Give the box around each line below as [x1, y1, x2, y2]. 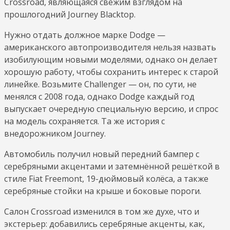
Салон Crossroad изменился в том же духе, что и [4, 205, 199, 217]
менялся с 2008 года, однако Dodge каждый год [4, 90, 195, 102]
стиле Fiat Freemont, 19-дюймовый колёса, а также [4, 172, 208, 184]
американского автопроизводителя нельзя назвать [4, 41, 216, 53]
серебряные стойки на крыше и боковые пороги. [4, 185, 201, 197]
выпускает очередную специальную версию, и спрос [4, 103, 218, 114]
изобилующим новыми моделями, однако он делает [4, 53, 218, 65]
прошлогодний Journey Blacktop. [4, 8, 136, 20]
